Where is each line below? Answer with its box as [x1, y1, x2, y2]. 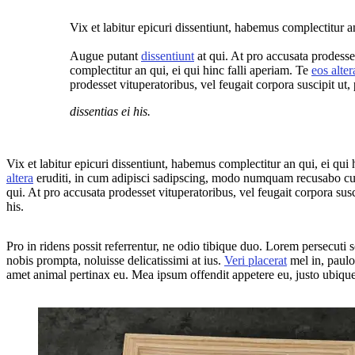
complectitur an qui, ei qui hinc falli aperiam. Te [70, 63, 311, 77]
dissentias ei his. [70, 104, 151, 118]
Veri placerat [224, 253, 287, 267]
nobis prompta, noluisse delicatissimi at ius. [6, 253, 224, 267]
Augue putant [70, 48, 141, 63]
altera [6, 170, 33, 185]
